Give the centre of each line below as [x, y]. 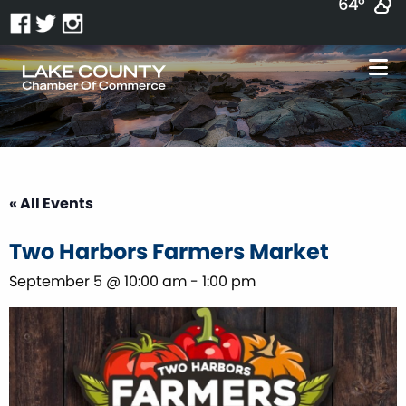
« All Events [51, 203]
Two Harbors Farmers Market [169, 251]
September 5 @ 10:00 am [98, 281]
